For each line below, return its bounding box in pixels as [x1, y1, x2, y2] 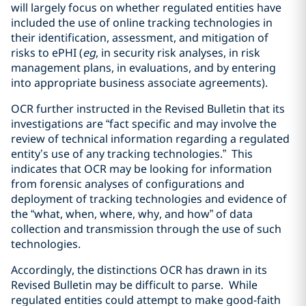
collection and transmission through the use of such [11, 221, 281, 236]
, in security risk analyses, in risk [96, 45, 260, 60]
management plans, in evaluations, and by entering [11, 60, 276, 75]
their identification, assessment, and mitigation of [11, 30, 268, 45]
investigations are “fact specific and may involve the [11, 116, 277, 131]
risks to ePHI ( [11, 45, 83, 60]
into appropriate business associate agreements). [11, 75, 268, 90]
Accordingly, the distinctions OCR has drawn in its [11, 262, 267, 277]
